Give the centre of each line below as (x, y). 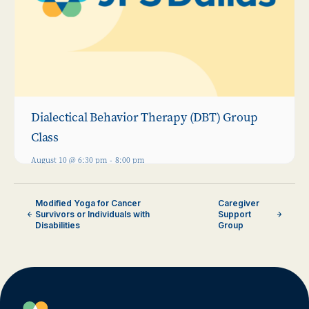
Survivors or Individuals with (92, 214)
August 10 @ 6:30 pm (69, 161)
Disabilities (58, 225)
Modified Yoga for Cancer (88, 203)
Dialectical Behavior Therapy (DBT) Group (145, 118)
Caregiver (238, 203)
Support (234, 214)
